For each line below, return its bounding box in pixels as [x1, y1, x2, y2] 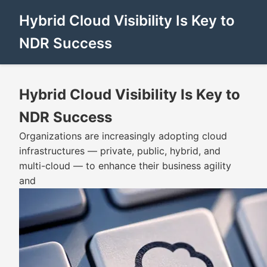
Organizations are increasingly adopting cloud [19, 130, 227, 142]
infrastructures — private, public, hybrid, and [19, 145, 221, 157]
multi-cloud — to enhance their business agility [19, 160, 231, 172]
